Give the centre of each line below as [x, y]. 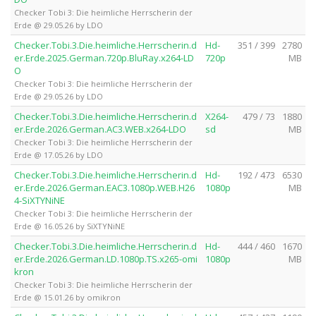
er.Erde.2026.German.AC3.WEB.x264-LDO [100, 129]
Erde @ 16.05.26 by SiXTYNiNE [69, 226]
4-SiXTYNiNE [39, 200]
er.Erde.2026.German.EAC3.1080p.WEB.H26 [104, 187]
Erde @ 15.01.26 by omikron [67, 297]
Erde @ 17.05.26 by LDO [59, 154]
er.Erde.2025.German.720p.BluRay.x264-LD [104, 57]
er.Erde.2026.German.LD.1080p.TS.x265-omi [106, 259]
